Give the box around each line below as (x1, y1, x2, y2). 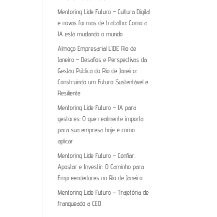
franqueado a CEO (58, 200, 102, 207)
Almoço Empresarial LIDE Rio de (58, 45, 137, 52)
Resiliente (58, 89, 81, 97)
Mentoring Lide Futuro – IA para (58, 104, 137, 111)
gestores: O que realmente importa (58, 115, 144, 123)
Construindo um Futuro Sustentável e (58, 78, 149, 86)
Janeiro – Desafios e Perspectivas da (58, 56, 147, 63)
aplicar (58, 137, 74, 145)
